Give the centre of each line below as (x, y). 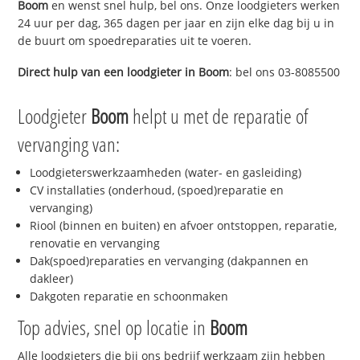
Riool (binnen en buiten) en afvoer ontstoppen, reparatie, (184, 226)
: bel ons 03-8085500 (285, 72)
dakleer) (52, 279)
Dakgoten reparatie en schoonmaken (129, 297)
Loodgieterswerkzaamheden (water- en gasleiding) (166, 173)
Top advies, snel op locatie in (114, 327)
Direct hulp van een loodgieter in (108, 72)
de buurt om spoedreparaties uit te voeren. (135, 40)
